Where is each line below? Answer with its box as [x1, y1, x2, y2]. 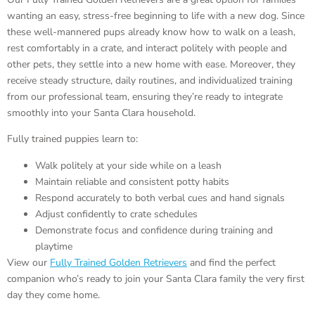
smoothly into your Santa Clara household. [7, 105, 195, 120]
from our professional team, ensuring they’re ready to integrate [7, 89, 283, 103]
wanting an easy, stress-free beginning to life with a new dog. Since [7, 8, 304, 22]
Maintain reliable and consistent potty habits [35, 174, 229, 188]
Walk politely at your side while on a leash [35, 158, 221, 172]
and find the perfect [187, 255, 276, 269]
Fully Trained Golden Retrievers [50, 255, 187, 269]
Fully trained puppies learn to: [7, 132, 138, 146]
